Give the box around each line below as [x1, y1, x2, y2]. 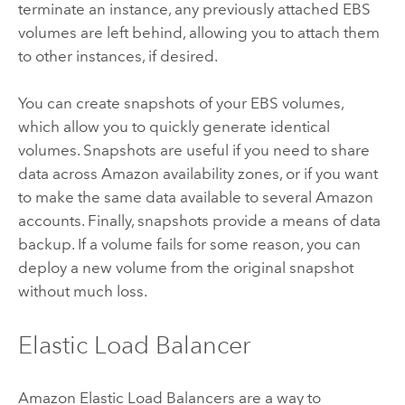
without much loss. [17, 282, 147, 301]
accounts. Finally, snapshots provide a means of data [17, 212, 381, 231]
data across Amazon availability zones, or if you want [17, 165, 378, 184]
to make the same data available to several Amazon [17, 188, 373, 207]
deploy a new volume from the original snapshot [17, 259, 353, 278]
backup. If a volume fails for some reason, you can [17, 235, 361, 254]
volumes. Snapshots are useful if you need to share [17, 141, 370, 160]
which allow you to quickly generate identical [17, 118, 330, 137]
